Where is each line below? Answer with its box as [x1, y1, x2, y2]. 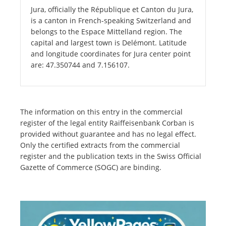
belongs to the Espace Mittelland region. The [31, 27, 182, 37]
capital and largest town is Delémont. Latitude [31, 38, 187, 48]
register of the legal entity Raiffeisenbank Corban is [20, 118, 194, 128]
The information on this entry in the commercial [20, 107, 183, 117]
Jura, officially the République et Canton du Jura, [31, 5, 193, 15]
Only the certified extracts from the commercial [20, 140, 180, 150]
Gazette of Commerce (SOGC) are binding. [20, 162, 161, 173]
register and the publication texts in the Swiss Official [20, 151, 201, 161]
